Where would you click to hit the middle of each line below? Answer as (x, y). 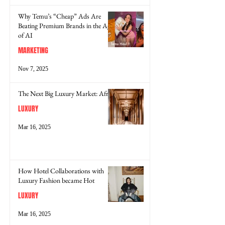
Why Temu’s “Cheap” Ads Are (60, 16)
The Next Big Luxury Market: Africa (67, 93)
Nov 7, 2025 (33, 69)
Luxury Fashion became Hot (56, 180)
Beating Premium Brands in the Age (66, 25)
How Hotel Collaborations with (61, 171)
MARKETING (33, 50)
